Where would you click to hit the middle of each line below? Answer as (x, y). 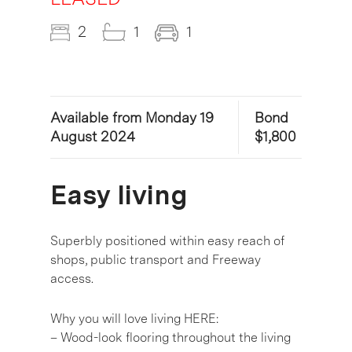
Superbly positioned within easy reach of (167, 241)
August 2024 (93, 137)
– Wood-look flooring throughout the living (170, 338)
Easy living (119, 195)
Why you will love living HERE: (134, 319)
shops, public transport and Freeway (156, 260)
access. (72, 279)
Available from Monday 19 (132, 118)
